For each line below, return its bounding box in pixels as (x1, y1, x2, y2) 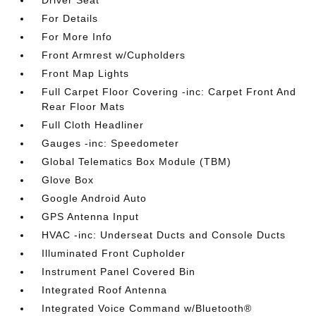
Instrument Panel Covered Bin (42, 266, 196, 277)
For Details (42, 13, 99, 24)
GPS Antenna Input (42, 211, 140, 222)
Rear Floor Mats (42, 101, 126, 112)
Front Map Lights (42, 68, 130, 79)
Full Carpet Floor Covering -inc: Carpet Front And (42, 86, 297, 97)
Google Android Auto (42, 193, 147, 204)
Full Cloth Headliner (42, 119, 145, 130)
